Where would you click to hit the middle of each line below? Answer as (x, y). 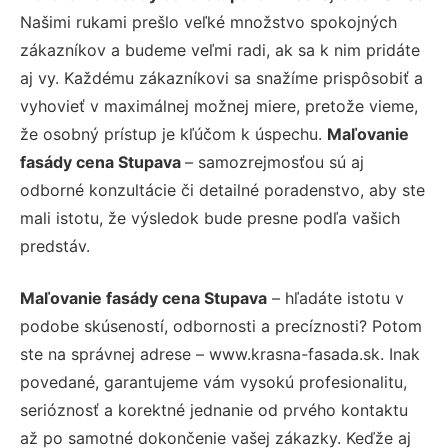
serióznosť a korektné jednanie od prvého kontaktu (214, 409)
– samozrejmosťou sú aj (274, 161)
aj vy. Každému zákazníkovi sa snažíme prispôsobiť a (221, 77)
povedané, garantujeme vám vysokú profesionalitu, (213, 381)
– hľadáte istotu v (335, 297)
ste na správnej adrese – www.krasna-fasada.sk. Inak (220, 353)
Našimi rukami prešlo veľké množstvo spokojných (208, 21)
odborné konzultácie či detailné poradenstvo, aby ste (222, 189)
